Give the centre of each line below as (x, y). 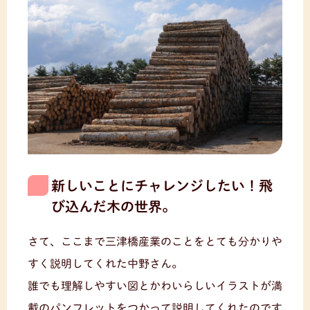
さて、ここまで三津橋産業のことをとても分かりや (155, 241)
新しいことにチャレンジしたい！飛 (162, 185)
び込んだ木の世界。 (113, 206)
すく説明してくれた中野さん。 (105, 263)
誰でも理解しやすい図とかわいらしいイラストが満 (155, 285)
